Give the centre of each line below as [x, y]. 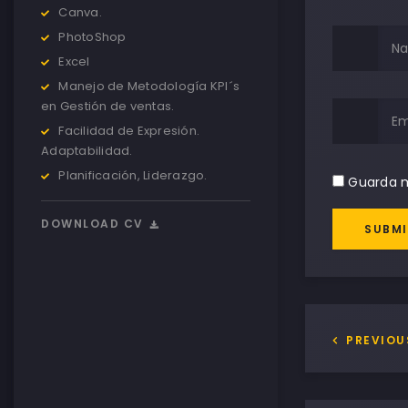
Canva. [80, 13]
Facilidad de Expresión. [129, 131]
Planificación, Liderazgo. [133, 176]
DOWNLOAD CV [94, 224]
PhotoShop [92, 37]
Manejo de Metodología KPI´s [149, 87]
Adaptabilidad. [87, 151]
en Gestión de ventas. [108, 107]
